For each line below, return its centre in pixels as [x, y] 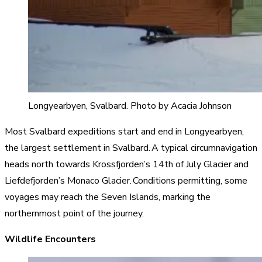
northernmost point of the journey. [75, 213]
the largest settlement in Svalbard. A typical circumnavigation [131, 148]
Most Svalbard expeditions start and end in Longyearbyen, [124, 131]
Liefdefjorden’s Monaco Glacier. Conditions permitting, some [126, 180]
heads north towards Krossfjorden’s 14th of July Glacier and [127, 164]
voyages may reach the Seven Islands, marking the [108, 197]
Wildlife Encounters [51, 239]
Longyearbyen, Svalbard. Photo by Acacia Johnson [130, 106]
